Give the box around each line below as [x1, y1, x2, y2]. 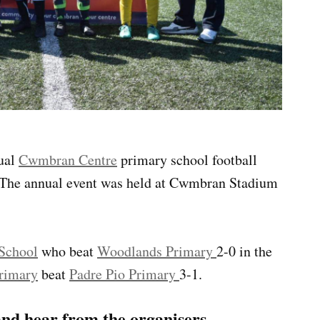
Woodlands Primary [97, 241, 216, 261]
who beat [38, 241, 97, 261]
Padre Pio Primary [69, 264, 179, 284]
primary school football [117, 150, 257, 170]
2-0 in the [216, 241, 272, 261]
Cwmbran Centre [19, 150, 117, 170]
